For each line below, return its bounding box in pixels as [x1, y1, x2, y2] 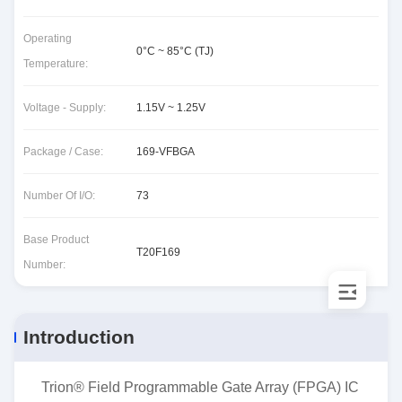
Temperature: [23, 57, 88, 70]
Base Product [23, 233, 89, 246]
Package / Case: [23, 145, 103, 158]
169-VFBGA [136, 145, 195, 158]
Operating [23, 32, 72, 45]
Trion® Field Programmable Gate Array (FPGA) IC [41, 380, 359, 395]
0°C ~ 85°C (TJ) [136, 45, 214, 57]
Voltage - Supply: [23, 101, 106, 114]
